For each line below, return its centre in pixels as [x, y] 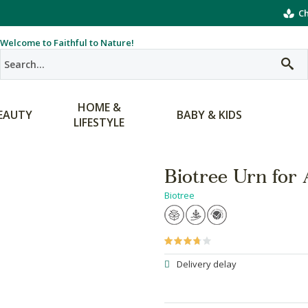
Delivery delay [207, 264]
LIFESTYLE [99, 122]
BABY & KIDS [209, 115]
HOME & [99, 107]
